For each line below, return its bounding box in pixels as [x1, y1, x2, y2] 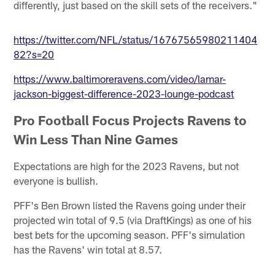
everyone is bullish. [14, 174, 99, 187]
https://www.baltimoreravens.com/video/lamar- [14, 72, 227, 85]
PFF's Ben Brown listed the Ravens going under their [14, 198, 246, 211]
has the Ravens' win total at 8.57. [14, 242, 163, 255]
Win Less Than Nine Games [14, 131, 179, 147]
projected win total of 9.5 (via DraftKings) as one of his [14, 213, 252, 226]
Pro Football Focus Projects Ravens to [14, 112, 247, 128]
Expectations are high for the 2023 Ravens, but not [14, 159, 239, 172]
